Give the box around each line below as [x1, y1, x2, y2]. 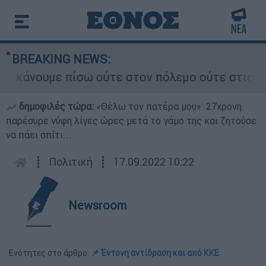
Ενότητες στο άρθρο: [9, 248, 91, 258]
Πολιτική [49, 155, 93, 169]
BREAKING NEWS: [12, 52, 110, 66]
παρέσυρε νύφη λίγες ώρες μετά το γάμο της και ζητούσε [6, 115, 256, 126]
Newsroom [68, 198, 127, 213]
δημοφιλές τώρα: [17, 100, 96, 112]
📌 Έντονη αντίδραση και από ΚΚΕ [91, 248, 219, 258]
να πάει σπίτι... [6, 129, 72, 141]
